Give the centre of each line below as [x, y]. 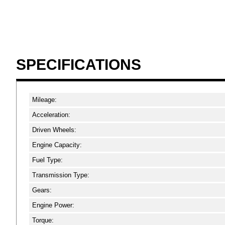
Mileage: [44, 100]
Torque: [43, 220]
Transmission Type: [61, 175]
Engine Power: [53, 205]
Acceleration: [51, 115]
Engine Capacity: [57, 145]
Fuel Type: [47, 160]
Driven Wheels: [54, 130]
